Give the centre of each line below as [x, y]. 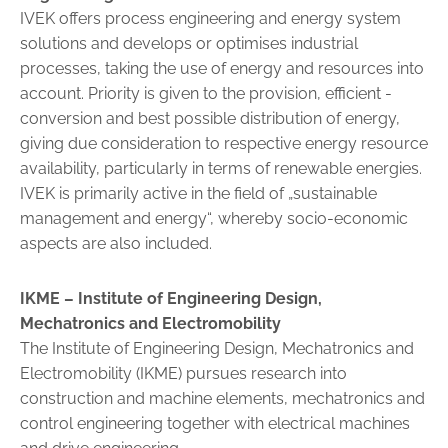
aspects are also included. [116, 244]
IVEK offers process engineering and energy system [210, 19]
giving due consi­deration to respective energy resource [224, 144]
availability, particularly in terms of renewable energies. [221, 169]
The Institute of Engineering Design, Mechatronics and [217, 349]
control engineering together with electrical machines [215, 424]
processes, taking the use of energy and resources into [222, 69]
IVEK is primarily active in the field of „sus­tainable [198, 194]
